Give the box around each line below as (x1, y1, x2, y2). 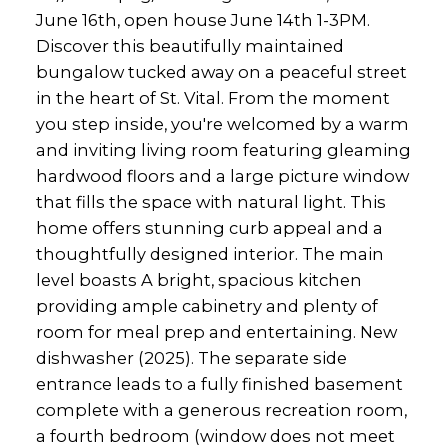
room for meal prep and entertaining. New (35, 322, 397, 343)
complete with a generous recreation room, (35, 400, 407, 421)
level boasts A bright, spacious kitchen (35, 270, 362, 291)
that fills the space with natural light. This (35, 192, 386, 213)
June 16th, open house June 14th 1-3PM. (35, 10, 370, 31)
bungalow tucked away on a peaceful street (35, 62, 407, 83)
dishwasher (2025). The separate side (35, 348, 347, 369)
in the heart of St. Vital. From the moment (35, 88, 390, 109)
